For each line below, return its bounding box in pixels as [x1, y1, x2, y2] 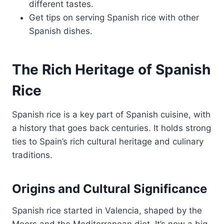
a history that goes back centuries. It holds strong [12, 122, 211, 133]
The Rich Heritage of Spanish [12, 60, 210, 78]
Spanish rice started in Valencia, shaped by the [12, 205, 202, 215]
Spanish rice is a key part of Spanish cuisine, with [12, 109, 210, 119]
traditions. [12, 149, 52, 160]
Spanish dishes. [29, 25, 92, 36]
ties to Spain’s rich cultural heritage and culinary [12, 136, 203, 146]
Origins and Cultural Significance [12, 181, 207, 196]
